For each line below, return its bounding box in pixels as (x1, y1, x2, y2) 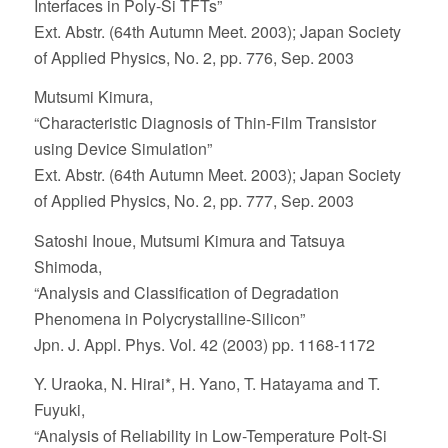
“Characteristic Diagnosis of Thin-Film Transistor (33, 111, 376, 135)
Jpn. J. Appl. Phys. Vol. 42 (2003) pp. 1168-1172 (33, 332, 375, 356)
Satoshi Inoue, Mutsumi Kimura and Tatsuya (33, 228, 345, 252)
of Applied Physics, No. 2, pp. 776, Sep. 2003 (33, 45, 354, 69)
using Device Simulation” (33, 137, 212, 161)
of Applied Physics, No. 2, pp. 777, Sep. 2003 (33, 189, 354, 213)
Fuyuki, (33, 398, 85, 422)
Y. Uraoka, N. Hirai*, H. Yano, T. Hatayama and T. (33, 372, 380, 396)
